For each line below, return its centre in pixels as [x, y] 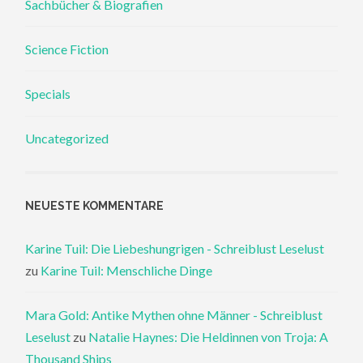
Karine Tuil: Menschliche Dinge [127, 270]
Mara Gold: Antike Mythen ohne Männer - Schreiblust [174, 315]
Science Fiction [67, 49]
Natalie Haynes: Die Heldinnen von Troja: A [209, 337]
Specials [48, 94]
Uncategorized [67, 139]
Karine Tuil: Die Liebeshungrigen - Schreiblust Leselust [175, 248]
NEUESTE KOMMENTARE [95, 205]
